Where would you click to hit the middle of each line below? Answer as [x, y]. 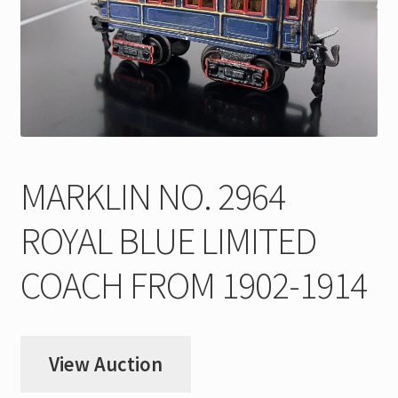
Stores [40, 107]
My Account [55, 13]
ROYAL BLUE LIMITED [168, 240]
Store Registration [77, 60]
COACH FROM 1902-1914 [193, 285]
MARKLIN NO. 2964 [152, 196]
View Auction [105, 365]
